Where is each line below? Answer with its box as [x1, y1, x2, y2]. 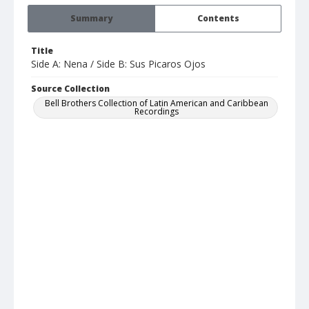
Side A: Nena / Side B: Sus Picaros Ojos [31, 57, 206, 71]
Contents [197, 12, 239, 25]
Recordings [134, 106, 179, 118]
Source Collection [31, 83, 110, 95]
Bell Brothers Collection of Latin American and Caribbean [45, 97, 268, 110]
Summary [70, 12, 112, 25]
